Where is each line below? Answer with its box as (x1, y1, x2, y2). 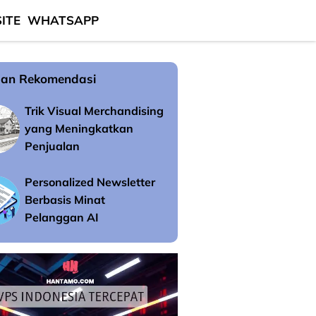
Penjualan (25, 139, 80, 153)
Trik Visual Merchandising (25, 104, 164, 118)
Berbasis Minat (25, 193, 105, 207)
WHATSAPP (28, 13, 99, 28)
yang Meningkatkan (25, 121, 133, 135)
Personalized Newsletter (25, 175, 155, 189)
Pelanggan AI (25, 210, 99, 224)
